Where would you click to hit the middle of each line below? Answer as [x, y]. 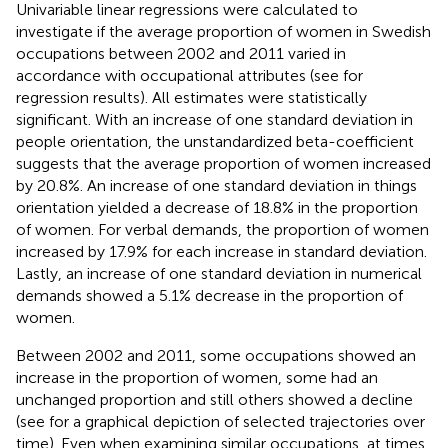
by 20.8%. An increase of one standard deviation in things [216, 185]
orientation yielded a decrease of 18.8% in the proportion [217, 207]
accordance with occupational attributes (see [179, 75]
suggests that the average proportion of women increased [223, 163]
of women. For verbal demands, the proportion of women [222, 229]
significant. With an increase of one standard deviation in [214, 119]
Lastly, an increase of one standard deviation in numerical [219, 273]
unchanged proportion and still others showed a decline [214, 399]
